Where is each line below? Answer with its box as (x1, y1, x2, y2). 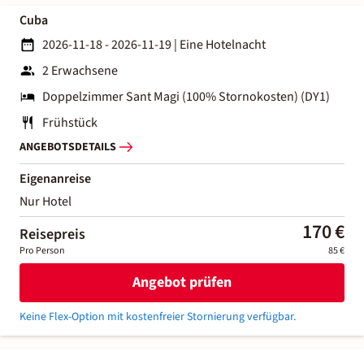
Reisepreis (19, 223, 85, 245)
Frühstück (42, 113, 97, 132)
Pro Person (19, 243, 65, 258)
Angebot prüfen (132, 272, 232, 293)
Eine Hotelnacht (180, 35, 266, 54)
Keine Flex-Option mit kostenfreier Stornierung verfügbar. (19, 308, 296, 325)
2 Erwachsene (42, 61, 118, 80)
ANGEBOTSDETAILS (19, 139, 116, 156)
